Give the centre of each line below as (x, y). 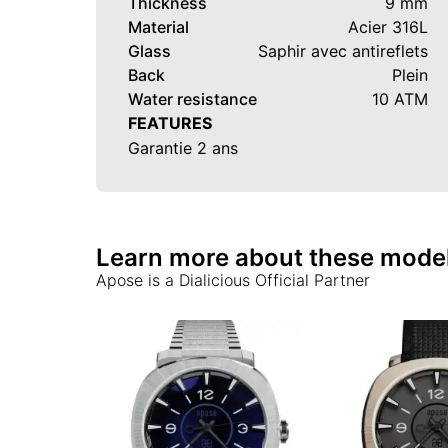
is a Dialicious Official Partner (259, 280)
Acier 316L (388, 26)
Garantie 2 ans (183, 148)
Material (158, 26)
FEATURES (170, 122)
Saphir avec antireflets (343, 50)
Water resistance (192, 98)
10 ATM (400, 98)
